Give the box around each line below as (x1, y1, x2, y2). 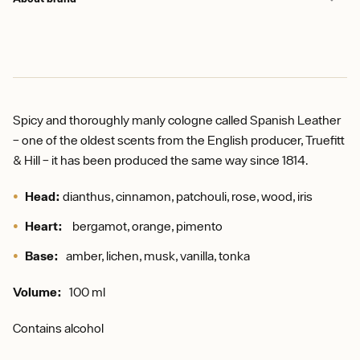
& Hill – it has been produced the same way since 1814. (13, 152, 316, 167)
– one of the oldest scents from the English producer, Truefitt (13, 132, 345, 147)
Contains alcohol (13, 320, 104, 335)
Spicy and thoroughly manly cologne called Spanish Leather (13, 112, 341, 127)
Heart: (25, 218, 65, 233)
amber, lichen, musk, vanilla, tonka (66, 247, 250, 263)
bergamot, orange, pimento (65, 218, 223, 233)
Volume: (13, 284, 69, 299)
